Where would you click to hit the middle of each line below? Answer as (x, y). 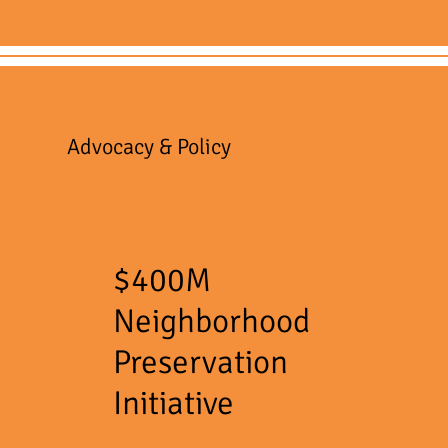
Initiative (173, 403)
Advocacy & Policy (152, 146)
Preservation (200, 362)
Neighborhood (211, 321)
